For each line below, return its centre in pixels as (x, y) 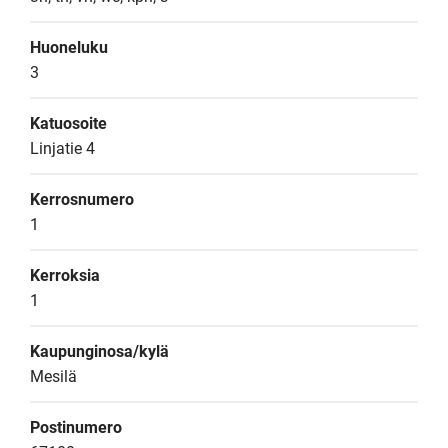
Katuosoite (68, 123)
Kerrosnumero (82, 199)
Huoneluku (69, 47)
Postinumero (76, 427)
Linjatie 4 (62, 148)
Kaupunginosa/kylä (99, 351)
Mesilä (53, 376)
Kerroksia (65, 275)
